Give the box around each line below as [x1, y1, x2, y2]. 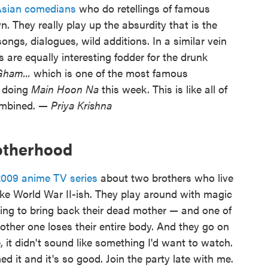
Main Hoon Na [31, 81, 99, 96]
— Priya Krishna [38, 97, 112, 112]
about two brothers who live [98, 169, 233, 185]
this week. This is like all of [99, 81, 227, 96]
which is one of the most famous [31, 65, 188, 80]
